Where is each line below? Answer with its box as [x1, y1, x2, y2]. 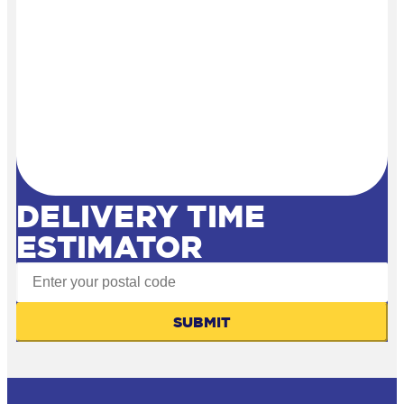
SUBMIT [172, 314, 232, 331]
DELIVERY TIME [16, 198, 266, 234]
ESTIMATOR [16, 229, 203, 265]
